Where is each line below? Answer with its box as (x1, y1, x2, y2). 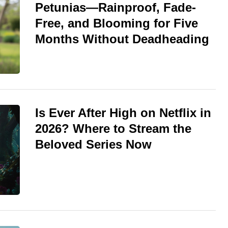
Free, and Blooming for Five (35, 16, 198, 30)
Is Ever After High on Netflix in (35, 105, 211, 120)
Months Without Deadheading (35, 32, 209, 46)
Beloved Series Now (35, 137, 152, 151)
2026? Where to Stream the (35, 121, 191, 135)
